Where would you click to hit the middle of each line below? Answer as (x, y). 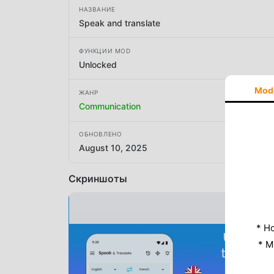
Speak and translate (120, 23)
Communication (110, 106)
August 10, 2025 (113, 148)
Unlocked (98, 64)
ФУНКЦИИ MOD (105, 50)
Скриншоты (98, 178)
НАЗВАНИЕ (97, 9)
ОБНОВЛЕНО (101, 134)
